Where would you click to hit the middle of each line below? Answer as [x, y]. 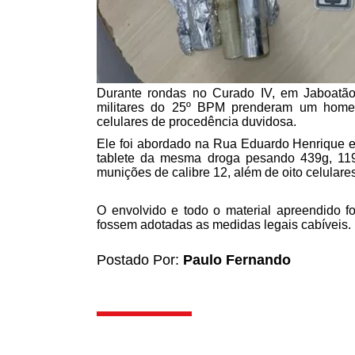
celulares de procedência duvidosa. [197, 121]
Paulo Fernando [237, 260]
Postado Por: [140, 260]
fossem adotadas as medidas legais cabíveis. [224, 224]
